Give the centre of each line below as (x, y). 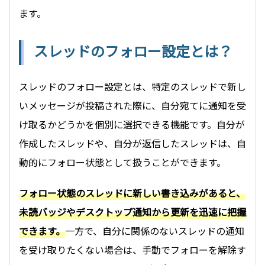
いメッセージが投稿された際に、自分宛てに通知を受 (132, 106)
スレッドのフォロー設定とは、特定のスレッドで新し (132, 87)
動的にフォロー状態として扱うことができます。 (122, 162)
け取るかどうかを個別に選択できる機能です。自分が (132, 125)
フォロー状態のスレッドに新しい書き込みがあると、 (132, 193)
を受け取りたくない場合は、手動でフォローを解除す (132, 250)
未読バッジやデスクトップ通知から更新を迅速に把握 (132, 212)
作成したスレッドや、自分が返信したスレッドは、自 (132, 143)
